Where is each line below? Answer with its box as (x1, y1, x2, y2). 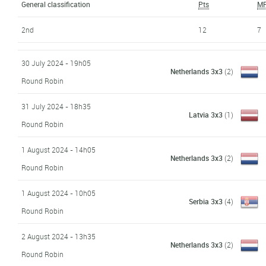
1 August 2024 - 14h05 (21, 144, 96, 154)
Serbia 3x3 (189, 196, 223, 206)
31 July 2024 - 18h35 (21, 101, 91, 111)
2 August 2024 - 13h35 (21, 231, 96, 241)
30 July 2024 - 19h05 (21, 58, 91, 68)
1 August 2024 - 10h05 (21, 188, 96, 198)
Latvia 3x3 (189, 109, 223, 119)
